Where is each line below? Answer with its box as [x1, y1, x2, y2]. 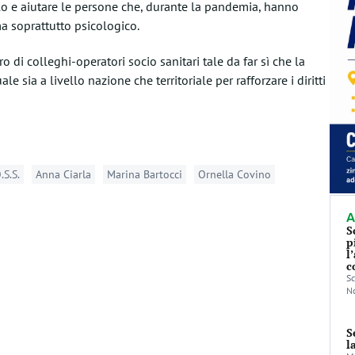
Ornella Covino [197, 167, 271, 181]
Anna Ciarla [35, 167, 91, 181]
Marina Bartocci [106, 167, 182, 181]
